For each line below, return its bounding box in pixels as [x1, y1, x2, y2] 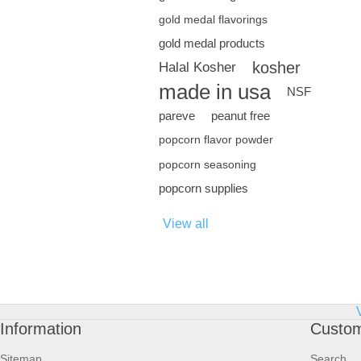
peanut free [211, 109, 270, 122]
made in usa [159, 81, 271, 103]
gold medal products [159, 36, 265, 50]
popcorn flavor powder [159, 134, 273, 146]
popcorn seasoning [159, 158, 256, 171]
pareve [159, 109, 195, 122]
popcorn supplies [159, 181, 248, 195]
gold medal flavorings [159, 13, 268, 26]
